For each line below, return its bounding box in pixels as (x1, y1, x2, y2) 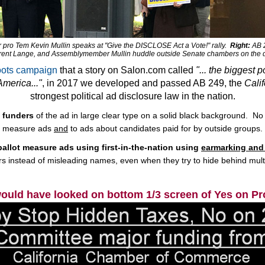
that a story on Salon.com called (57, 65, 196, 75)
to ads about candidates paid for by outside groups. (68, 124, 263, 133)
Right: (230, 41, 250, 50)
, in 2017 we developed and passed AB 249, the (42, 78, 244, 88)
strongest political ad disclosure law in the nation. (30, 91, 235, 101)
